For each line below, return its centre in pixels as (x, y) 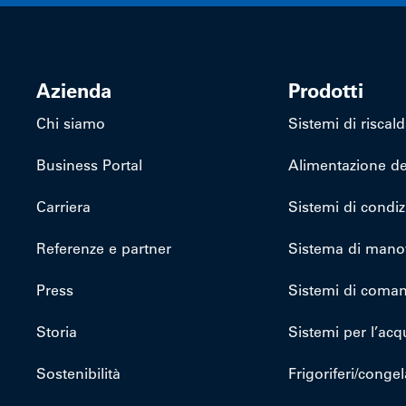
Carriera (63, 207)
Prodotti (326, 91)
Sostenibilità (78, 373)
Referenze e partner (104, 248)
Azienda (74, 91)
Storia (57, 332)
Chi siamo (71, 123)
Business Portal (89, 165)
